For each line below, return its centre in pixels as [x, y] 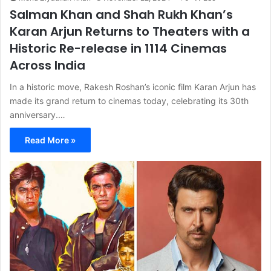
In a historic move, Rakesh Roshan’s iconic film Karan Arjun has [133, 87]
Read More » [50, 140]
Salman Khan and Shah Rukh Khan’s [121, 14]
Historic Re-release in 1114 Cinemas [118, 48]
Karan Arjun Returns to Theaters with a [130, 31]
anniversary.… [38, 114]
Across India [47, 65]
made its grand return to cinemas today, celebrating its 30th [129, 100]
